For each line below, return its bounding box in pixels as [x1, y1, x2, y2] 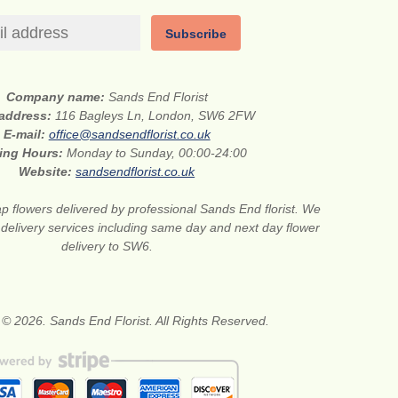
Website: [19, 163, 76, 179]
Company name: [5, 89, 108, 104]
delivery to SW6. [60, 238, 153, 253]
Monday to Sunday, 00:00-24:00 [67, 145, 248, 160]
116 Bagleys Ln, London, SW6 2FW [54, 107, 255, 123]
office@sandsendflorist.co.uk [48, 126, 211, 141]
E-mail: [3, 126, 49, 141]
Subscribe [165, 26, 227, 41]
